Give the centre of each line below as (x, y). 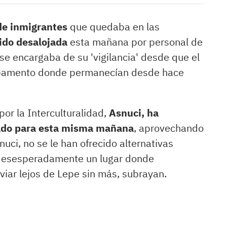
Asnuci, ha (134, 113)
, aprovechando (169, 128)
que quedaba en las (113, 27)
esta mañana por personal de (135, 42)
